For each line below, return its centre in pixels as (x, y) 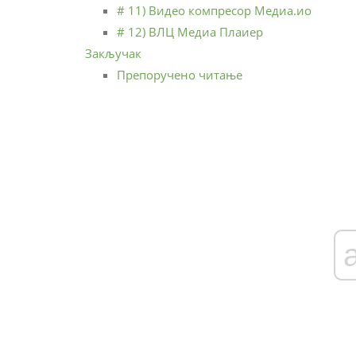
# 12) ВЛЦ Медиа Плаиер (190, 32)
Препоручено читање (180, 75)
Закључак (113, 54)
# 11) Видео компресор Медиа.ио (214, 11)
